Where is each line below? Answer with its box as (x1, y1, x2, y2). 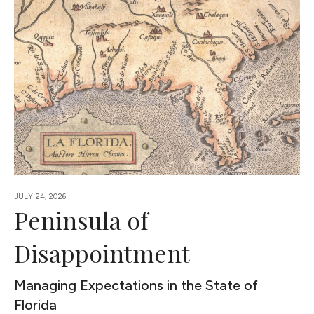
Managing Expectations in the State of (14, 276, 259, 294)
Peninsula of (14, 203, 149, 236)
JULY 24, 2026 (14, 191, 67, 201)
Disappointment (14, 236, 191, 269)
